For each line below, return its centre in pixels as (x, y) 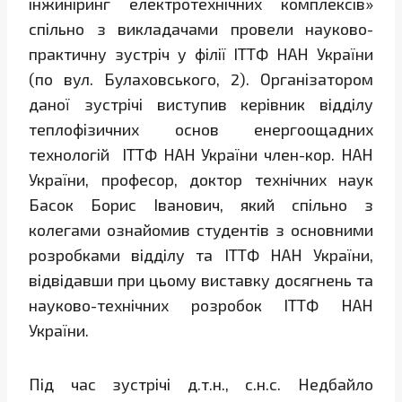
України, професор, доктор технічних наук (201, 180)
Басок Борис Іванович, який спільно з (201, 205)
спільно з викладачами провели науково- (201, 29)
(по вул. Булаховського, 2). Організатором (201, 79)
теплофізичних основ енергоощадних (201, 130)
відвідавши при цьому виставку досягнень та (201, 280)
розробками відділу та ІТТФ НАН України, (201, 255)
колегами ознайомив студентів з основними (201, 230)
